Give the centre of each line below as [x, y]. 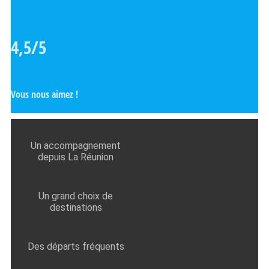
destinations [76, 208]
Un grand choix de [76, 196]
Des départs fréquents [76, 247]
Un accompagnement [76, 146]
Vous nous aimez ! [44, 95]
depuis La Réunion [76, 157]
